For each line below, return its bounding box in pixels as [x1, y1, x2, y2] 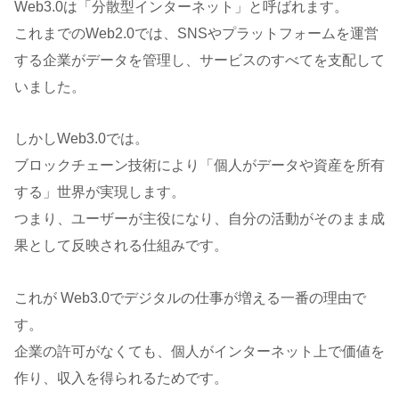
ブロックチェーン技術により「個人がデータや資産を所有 [14, 158, 385, 174]
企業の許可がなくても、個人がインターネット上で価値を [14, 344, 385, 360]
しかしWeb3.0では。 [14, 131, 149, 147]
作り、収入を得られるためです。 [14, 370, 228, 387]
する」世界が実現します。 [14, 184, 185, 200]
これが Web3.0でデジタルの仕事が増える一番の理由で [14, 290, 366, 306]
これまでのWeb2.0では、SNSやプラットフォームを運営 [14, 25, 379, 41]
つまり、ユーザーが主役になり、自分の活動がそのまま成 [14, 211, 385, 227]
